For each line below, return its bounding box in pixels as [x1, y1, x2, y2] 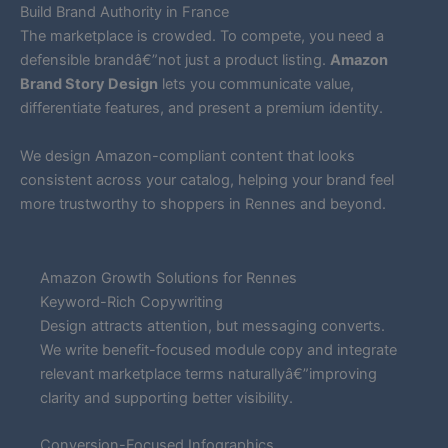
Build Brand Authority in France [20, 3, 229, 22]
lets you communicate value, [158, 75, 354, 94]
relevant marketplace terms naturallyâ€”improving [40, 364, 377, 383]
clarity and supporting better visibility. [40, 388, 293, 407]
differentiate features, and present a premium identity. [20, 99, 383, 118]
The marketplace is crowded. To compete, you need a [20, 27, 384, 46]
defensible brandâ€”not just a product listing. [20, 51, 330, 70]
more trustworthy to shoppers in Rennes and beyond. [20, 194, 386, 213]
